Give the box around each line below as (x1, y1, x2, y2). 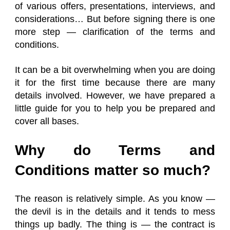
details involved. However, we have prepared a (15, 90, 215, 101)
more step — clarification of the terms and (15, 27, 215, 37)
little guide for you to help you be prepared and (15, 103, 215, 113)
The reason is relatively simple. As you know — (15, 194, 215, 204)
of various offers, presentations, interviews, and (15, 1, 215, 11)
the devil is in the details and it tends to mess (15, 206, 215, 217)
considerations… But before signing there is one (15, 14, 215, 24)
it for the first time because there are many (15, 78, 215, 88)
